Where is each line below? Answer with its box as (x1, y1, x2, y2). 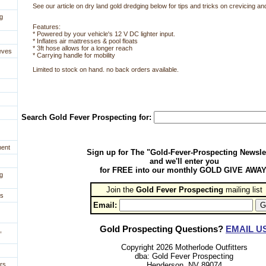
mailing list (223, 185, 262, 195)
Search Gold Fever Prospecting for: (21, 113, 154, 122)
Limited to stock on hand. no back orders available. (33, 66, 179, 74)
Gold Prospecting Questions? (100, 223, 226, 234)
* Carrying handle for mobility (33, 52, 115, 59)
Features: (33, 23, 61, 31)
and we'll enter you (149, 157, 219, 166)
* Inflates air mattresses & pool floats (33, 37, 138, 45)
